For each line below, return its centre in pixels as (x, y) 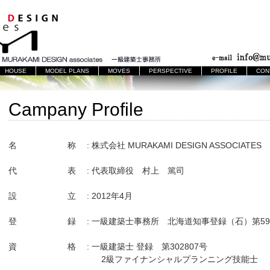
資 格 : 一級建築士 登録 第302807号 (108, 246)
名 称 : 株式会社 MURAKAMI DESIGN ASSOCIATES (135, 145)
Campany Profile (76, 109)
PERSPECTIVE (171, 71)
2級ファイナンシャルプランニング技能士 (133, 259)
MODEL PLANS (67, 71)
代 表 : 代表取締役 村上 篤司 (109, 170)
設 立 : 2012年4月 (71, 196)
